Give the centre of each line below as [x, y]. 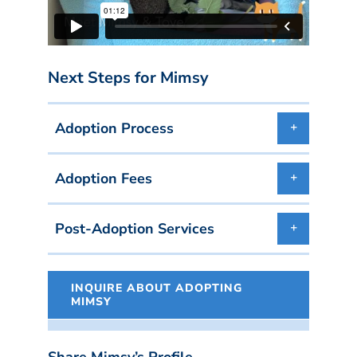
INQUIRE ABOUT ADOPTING [157, 288]
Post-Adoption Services [135, 228]
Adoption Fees [104, 178]
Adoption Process [114, 128]
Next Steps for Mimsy [128, 77]
